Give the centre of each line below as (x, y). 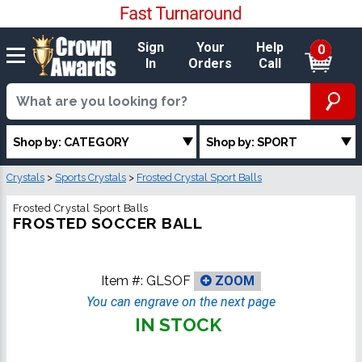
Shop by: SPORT (252, 141)
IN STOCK (178, 325)
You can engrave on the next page (181, 302)
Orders (210, 63)
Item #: (124, 280)
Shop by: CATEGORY (71, 141)
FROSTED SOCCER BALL (108, 223)
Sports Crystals (90, 178)
